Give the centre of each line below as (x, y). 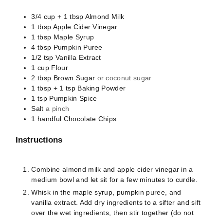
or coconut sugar (124, 78)
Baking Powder (102, 88)
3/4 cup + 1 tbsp (57, 16)
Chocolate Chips (90, 118)
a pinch (58, 108)
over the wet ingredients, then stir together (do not (113, 212)
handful (50, 118)
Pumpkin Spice (73, 98)
